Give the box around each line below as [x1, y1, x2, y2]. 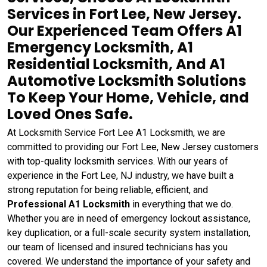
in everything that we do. [130, 198, 233, 210]
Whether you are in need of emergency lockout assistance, [7, 213, 250, 224]
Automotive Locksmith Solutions [7, 71, 246, 91]
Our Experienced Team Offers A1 [7, 21, 242, 41]
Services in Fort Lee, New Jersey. [7, 4, 241, 24]
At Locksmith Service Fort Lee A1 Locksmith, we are [7, 127, 225, 138]
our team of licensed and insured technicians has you [7, 241, 228, 253]
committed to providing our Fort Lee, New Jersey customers [7, 141, 259, 153]
